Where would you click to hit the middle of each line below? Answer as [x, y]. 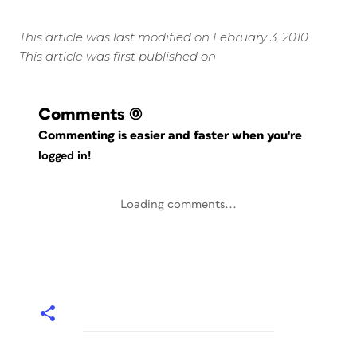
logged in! [65, 156]
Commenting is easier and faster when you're [172, 135]
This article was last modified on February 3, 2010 [164, 37]
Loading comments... [178, 204]
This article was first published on [118, 56]
